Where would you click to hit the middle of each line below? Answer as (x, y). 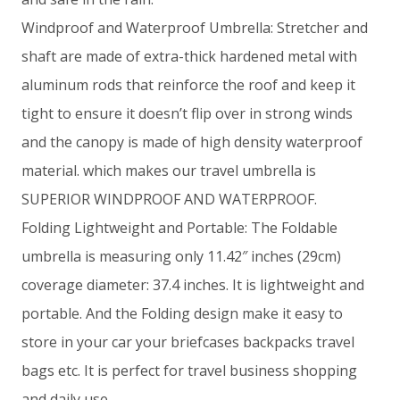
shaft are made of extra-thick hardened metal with (189, 57)
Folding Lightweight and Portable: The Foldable (179, 228)
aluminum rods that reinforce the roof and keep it (188, 85)
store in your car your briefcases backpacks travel (188, 342)
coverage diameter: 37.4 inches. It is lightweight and (193, 285)
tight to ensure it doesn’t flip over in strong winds (187, 114)
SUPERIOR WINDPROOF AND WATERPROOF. (169, 200)
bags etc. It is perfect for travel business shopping (189, 371)
